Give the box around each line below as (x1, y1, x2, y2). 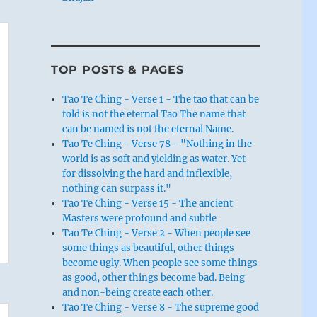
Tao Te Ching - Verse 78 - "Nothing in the (62, 137, 253, 150)
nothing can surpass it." (62, 182, 172, 195)
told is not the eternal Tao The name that (62, 108, 246, 120)
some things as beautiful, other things (62, 241, 235, 254)
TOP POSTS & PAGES (50, 62, 184, 76)
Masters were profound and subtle (62, 212, 217, 224)
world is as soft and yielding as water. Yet (62, 152, 246, 165)
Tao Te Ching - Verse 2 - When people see (62, 226, 251, 239)
